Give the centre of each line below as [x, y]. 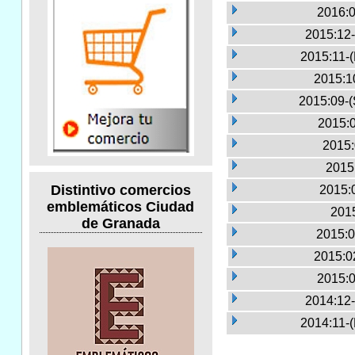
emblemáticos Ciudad [121, 207]
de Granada [120, 224]
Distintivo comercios [120, 191]
